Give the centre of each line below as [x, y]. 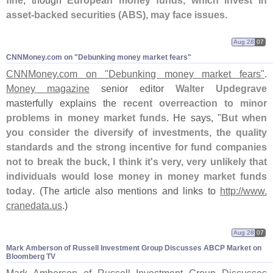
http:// [232, 191]
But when [244, 118]
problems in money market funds [86, 118]
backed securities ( [78, 15]
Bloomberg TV [31, 256]
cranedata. [29, 206]
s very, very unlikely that [210, 162]
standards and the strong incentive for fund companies [136, 147]
